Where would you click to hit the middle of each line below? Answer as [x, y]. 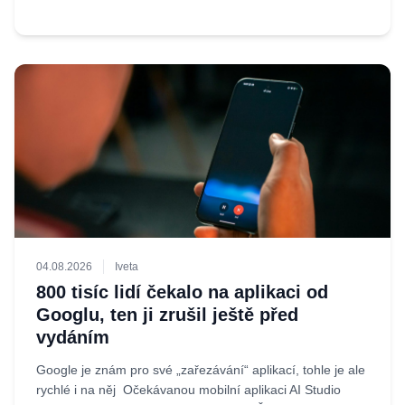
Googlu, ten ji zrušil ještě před [167, 315]
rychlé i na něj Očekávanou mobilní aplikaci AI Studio [188, 390]
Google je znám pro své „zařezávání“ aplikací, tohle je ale [201, 370]
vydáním [73, 337]
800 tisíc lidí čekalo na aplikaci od [182, 292]
